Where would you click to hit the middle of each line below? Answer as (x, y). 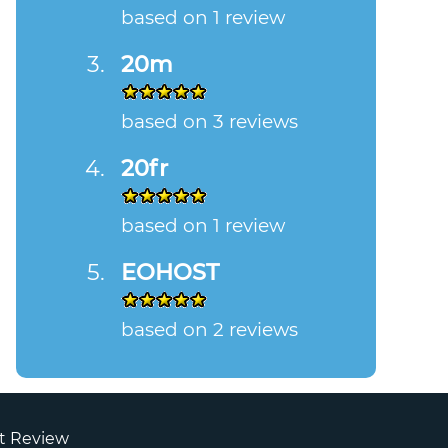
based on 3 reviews (209, 121)
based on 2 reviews (209, 329)
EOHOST (170, 271)
